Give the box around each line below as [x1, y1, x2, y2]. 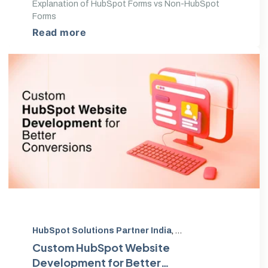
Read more [32, 26, 87, 38]
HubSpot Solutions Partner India [32, 226, 172, 235]
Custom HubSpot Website [32, 240, 170, 254]
